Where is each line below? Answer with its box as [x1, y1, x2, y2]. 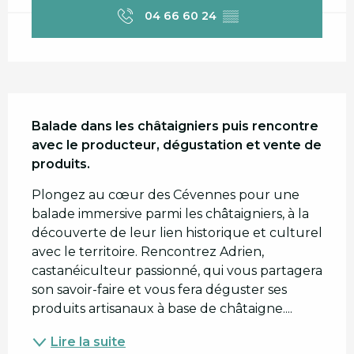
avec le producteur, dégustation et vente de [32, 137, 322, 153]
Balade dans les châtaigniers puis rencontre [32, 119, 318, 134]
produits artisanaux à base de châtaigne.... [32, 301, 292, 317]
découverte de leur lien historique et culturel [32, 225, 322, 241]
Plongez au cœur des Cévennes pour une [32, 187, 299, 203]
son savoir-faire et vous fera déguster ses [32, 282, 287, 298]
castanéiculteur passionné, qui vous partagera [32, 263, 322, 279]
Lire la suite [51, 334, 126, 350]
